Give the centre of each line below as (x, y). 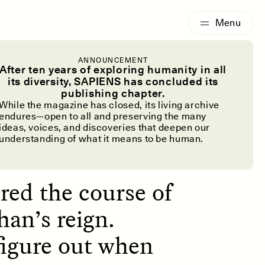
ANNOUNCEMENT (113, 60)
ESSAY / (129, 11)
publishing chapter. (113, 93)
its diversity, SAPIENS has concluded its (113, 81)
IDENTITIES (168, 11)
